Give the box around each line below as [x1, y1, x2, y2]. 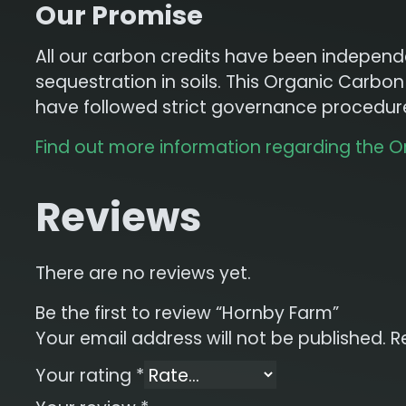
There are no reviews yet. [34, 260, 251, 285]
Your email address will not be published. [34, 325, 386, 351]
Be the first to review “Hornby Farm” [34, 300, 339, 325]
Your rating [34, 362, 136, 388]
